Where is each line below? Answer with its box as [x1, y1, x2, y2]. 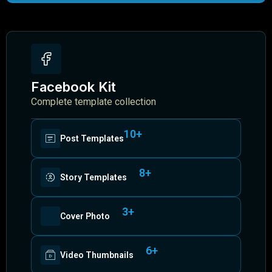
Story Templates [60, 172, 127, 183]
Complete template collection [31, 96, 156, 108]
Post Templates [60, 134, 124, 144]
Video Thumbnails [60, 250, 134, 260]
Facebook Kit [31, 79, 116, 95]
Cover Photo [60, 211, 110, 222]
